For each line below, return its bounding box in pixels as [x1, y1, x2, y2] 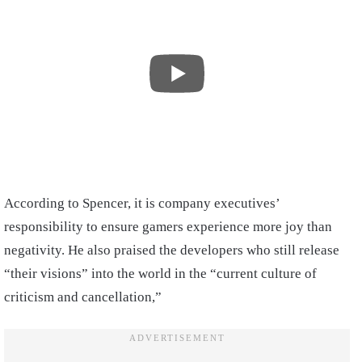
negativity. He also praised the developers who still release [4, 242, 339, 258]
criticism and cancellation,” [4, 288, 162, 305]
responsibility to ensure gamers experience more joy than [4, 218, 332, 234]
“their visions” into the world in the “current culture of [4, 265, 317, 281]
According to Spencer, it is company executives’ [4, 195, 280, 211]
